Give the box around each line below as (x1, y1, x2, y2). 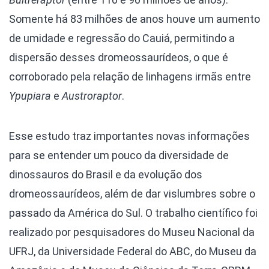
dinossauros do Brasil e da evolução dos (9, 168, 202, 181)
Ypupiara (9, 89, 51, 103)
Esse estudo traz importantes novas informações (9, 130, 250, 143)
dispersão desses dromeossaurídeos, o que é (9, 51, 228, 64)
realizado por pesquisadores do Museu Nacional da (9, 226, 255, 239)
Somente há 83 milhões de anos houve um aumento (9, 13, 260, 26)
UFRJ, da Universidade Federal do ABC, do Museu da (9, 245, 256, 258)
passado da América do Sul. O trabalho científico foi (9, 207, 258, 220)
